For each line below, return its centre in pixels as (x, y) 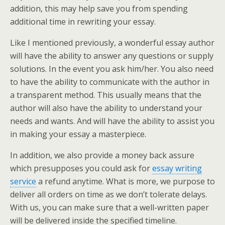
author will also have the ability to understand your (106, 108)
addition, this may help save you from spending (99, 9)
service (23, 181)
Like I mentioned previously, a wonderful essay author (112, 43)
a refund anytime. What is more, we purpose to (126, 181)
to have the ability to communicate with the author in (110, 82)
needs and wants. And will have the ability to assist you (112, 121)
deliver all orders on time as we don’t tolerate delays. (108, 194)
